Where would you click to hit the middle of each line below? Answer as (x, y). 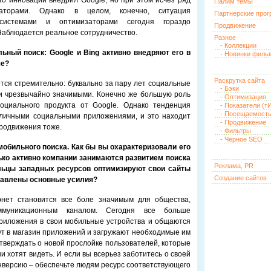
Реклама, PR (234, 166)
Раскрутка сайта (240, 80)
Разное (225, 38)
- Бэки (230, 88)
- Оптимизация (243, 97)
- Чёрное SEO (241, 139)
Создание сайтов (240, 178)
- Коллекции (238, 45)
